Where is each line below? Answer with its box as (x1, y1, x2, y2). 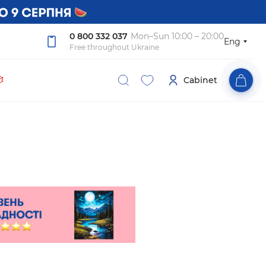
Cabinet (183, 74, 217, 85)
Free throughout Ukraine (69, 43, 159, 52)
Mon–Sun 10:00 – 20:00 (131, 31, 224, 42)
